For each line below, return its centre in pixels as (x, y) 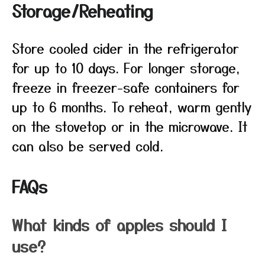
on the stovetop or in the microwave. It (130, 126)
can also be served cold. (88, 146)
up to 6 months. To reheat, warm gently (132, 106)
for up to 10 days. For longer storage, (126, 67)
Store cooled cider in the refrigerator (125, 48)
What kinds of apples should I (119, 224)
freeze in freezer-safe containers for (126, 87)
